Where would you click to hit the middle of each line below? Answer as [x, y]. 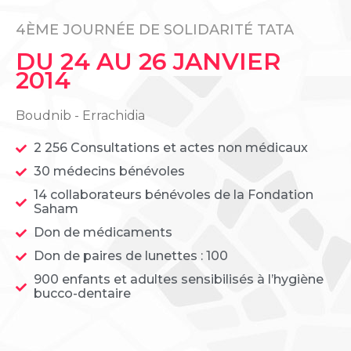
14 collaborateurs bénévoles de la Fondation [173, 195]
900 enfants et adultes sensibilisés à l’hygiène [178, 280]
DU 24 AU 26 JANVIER [148, 62]
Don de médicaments [103, 233]
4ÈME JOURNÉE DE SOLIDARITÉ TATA [155, 30]
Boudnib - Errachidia [80, 116]
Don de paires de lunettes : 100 [130, 256]
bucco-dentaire [82, 294]
